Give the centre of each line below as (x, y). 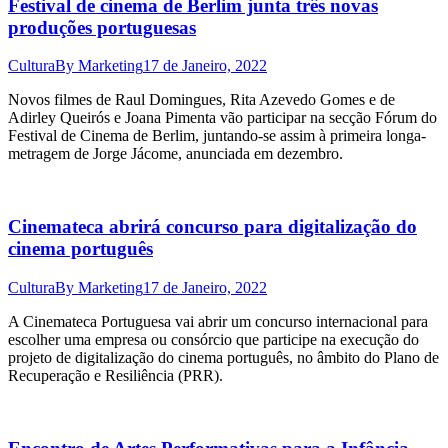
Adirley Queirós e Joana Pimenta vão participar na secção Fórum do (222, 118)
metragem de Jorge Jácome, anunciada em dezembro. (175, 154)
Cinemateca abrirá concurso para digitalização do (212, 227)
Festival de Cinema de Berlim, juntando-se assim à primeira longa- (217, 136)
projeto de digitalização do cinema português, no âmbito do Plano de (223, 357)
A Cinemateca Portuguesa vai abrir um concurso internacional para (218, 321)
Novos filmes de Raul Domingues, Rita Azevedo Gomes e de (201, 100)
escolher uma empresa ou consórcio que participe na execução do (213, 339)
